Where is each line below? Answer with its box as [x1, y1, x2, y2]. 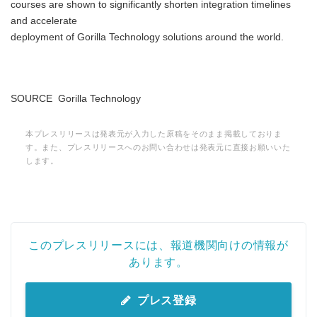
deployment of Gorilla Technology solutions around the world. [11, 32, 284, 42]
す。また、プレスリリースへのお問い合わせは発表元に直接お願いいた [25, 143, 291, 151]
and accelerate [11, 16, 77, 26]
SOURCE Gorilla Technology [11, 93, 141, 104]
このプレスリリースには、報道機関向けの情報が [28, 239, 289, 251]
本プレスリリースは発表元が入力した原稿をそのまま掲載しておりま [25, 129, 282, 138]
